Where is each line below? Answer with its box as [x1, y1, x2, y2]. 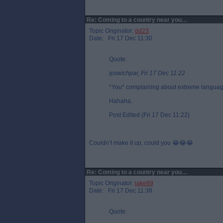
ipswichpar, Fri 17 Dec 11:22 [109, 70, 185, 77]
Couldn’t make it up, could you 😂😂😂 [89, 139, 193, 146]
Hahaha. [109, 98, 132, 105]
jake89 [135, 180, 153, 187]
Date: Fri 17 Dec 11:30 [89, 35, 152, 42]
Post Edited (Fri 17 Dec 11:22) [109, 111, 190, 118]
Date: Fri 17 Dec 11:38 [89, 187, 152, 194]
